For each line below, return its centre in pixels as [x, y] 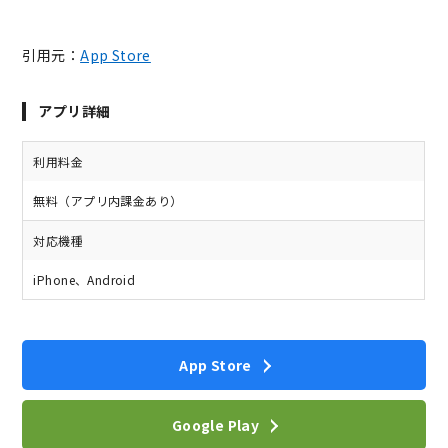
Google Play [215, 424]
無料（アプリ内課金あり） [108, 201]
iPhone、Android [84, 280]
